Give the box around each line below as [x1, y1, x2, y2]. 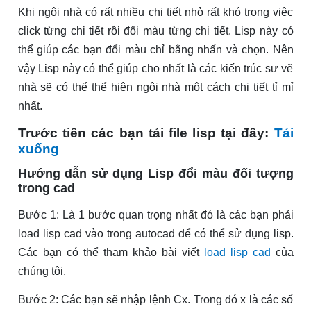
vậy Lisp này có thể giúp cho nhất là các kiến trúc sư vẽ [17, 62, 294, 75]
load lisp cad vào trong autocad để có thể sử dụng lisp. [17, 228, 294, 240]
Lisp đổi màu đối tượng [148, 167, 294, 181]
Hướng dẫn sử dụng [17, 167, 148, 181]
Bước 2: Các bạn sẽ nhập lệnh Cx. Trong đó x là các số [17, 294, 294, 306]
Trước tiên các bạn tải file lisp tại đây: [17, 126, 274, 141]
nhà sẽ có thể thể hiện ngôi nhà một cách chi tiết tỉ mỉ [17, 81, 294, 94]
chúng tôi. [17, 265, 66, 278]
